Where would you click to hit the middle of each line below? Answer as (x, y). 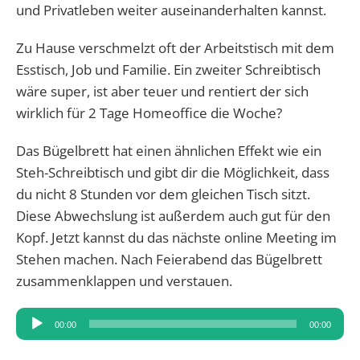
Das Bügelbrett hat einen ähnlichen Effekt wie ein (169, 151)
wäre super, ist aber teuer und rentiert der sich (162, 92)
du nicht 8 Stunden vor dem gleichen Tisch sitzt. (163, 194)
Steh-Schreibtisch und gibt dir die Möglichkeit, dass (173, 173)
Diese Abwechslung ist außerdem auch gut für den (173, 216)
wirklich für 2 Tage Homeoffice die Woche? (151, 113)
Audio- (35, 318)
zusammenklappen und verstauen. (124, 281)
